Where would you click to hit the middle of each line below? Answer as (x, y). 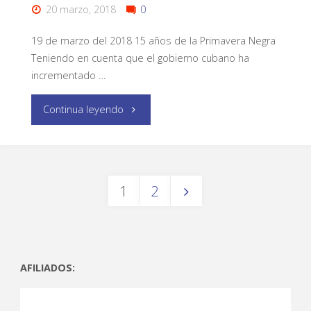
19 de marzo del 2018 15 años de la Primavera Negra (153, 41)
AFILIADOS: (47, 267)
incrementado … (68, 76)
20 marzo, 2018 (81, 9)
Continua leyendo (84, 109)
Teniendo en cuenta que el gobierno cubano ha (140, 58)
